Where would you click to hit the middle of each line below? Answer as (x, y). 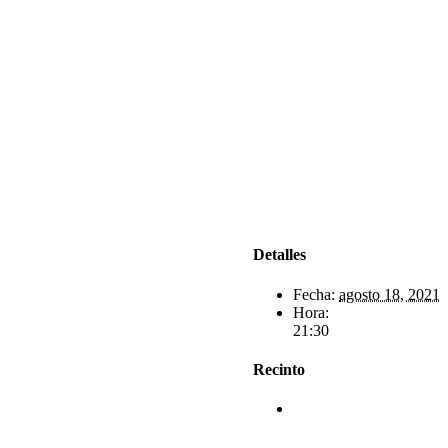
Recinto (279, 369)
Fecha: (314, 294)
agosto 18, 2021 (389, 294)
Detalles (279, 255)
